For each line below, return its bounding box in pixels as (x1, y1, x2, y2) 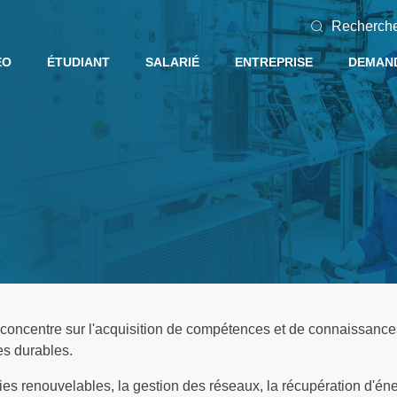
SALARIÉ (145, 55, 199, 69)
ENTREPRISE (235, 55, 313, 69)
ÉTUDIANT (47, 55, 110, 69)
